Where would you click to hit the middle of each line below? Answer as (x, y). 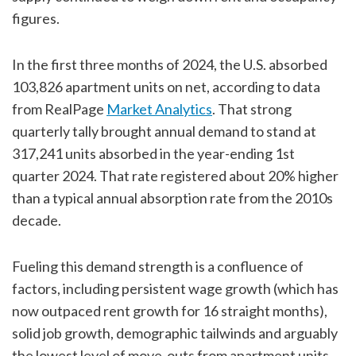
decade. (37, 221)
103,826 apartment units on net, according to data (166, 87)
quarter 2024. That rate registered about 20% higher (175, 176)
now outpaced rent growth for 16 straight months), (170, 311)
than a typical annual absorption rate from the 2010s (172, 198)
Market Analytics (159, 109)
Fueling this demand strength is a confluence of (158, 267)
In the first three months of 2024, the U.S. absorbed (170, 65)
